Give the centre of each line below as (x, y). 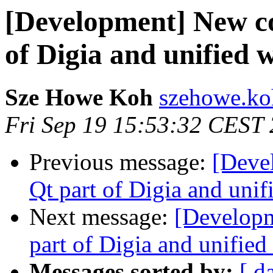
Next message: (102, 217)
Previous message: (121, 162)
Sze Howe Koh (79, 97)
